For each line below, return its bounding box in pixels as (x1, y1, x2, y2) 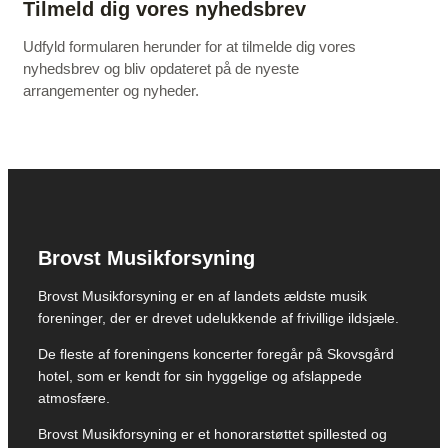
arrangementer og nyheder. (23, 81, 199, 99)
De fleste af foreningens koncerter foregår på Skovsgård (38, 345, 394, 362)
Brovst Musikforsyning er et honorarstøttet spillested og (38, 425, 387, 442)
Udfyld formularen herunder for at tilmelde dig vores (23, 37, 356, 55)
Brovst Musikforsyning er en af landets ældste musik (38, 287, 367, 304)
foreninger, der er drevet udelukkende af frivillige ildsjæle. (38, 309, 399, 326)
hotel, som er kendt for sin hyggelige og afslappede (38, 367, 362, 384)
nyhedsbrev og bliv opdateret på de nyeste (23, 59, 299, 77)
